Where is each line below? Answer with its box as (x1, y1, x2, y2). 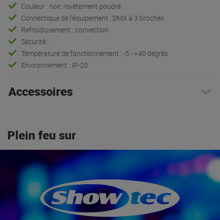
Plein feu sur (7, 127, 76, 143)
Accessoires (8, 83, 73, 99)
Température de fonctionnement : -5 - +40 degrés (21, 48, 168, 58)
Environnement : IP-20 (21, 60, 88, 70)
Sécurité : (21, 36, 49, 46)
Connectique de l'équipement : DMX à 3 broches (21, 13, 165, 23)
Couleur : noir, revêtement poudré (21, 1, 121, 11)
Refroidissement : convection (21, 25, 109, 34)
